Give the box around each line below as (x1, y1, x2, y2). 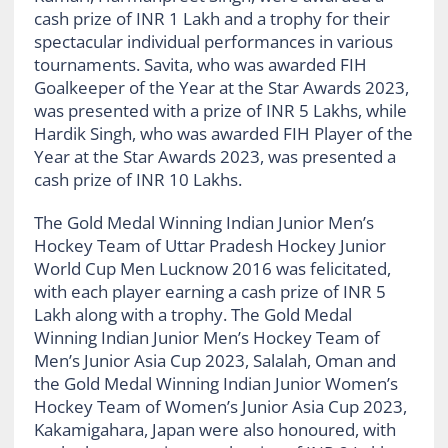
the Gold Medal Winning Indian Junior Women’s (33, 371, 398, 395)
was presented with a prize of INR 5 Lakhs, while (33, 98, 407, 122)
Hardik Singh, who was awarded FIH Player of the (33, 121, 413, 145)
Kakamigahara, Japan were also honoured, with (33, 417, 396, 441)
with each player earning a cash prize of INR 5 (33, 279, 386, 303)
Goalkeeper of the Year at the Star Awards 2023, (33, 75, 409, 99)
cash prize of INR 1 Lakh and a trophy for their (33, 6, 390, 30)
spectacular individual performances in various (33, 29, 393, 53)
